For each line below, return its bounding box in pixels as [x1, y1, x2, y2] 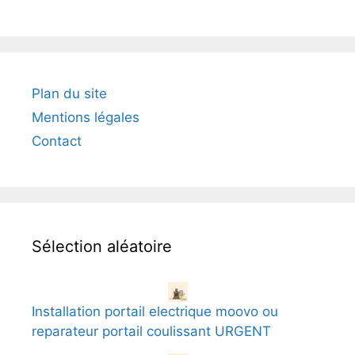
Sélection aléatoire [32, 236, 172, 256]
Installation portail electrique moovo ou [32, 303, 278, 319]
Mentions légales [32, 109, 139, 125]
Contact [32, 132, 82, 149]
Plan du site [32, 85, 107, 101]
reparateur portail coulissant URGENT [32, 323, 271, 339]
